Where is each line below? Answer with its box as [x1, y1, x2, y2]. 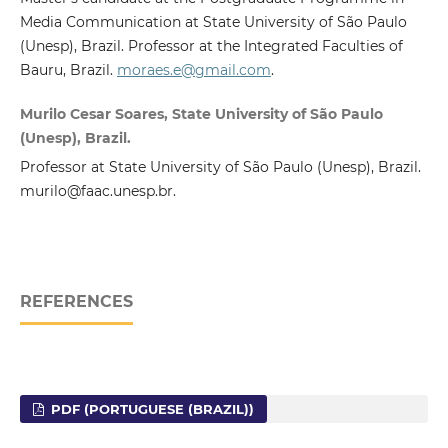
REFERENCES [19, 291, 133, 311]
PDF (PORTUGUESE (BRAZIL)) [47, 400, 255, 417]
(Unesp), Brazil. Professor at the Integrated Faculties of [19, 36, 403, 55]
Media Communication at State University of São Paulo [19, 12, 407, 31]
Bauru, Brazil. [19, 60, 117, 79]
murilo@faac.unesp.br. [19, 181, 176, 200]
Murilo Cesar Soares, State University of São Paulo [19, 104, 383, 123]
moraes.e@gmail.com [116, 60, 271, 79]
